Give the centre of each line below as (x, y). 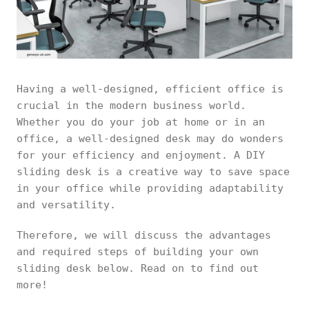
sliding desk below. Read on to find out (138, 268)
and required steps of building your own (138, 252)
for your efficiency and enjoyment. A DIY (141, 155)
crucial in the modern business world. (131, 106)
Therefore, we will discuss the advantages (144, 235)
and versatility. (66, 205)
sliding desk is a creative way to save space (153, 172)
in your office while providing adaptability (150, 188)
